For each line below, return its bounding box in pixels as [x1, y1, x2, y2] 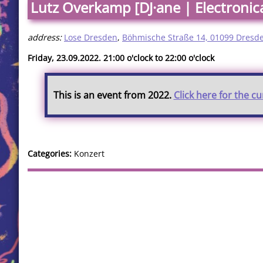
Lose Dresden [64, 31, 117, 43]
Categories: [28, 148, 74, 160]
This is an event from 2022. [53, 88, 174, 102]
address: [28, 31, 62, 43]
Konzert [74, 148, 104, 160]
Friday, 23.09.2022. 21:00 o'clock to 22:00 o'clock [28, 52, 214, 64]
